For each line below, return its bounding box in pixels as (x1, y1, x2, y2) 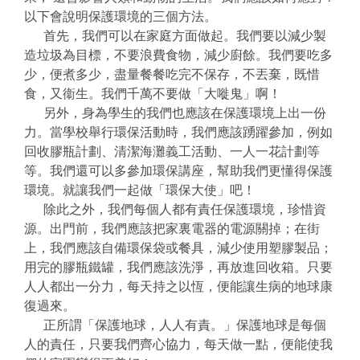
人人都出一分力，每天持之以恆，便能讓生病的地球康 (24, 280, 333, 294)
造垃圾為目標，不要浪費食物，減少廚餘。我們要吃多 (24, 48, 333, 63)
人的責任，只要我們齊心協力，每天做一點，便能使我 (24, 337, 333, 352)
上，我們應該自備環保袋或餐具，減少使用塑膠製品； (24, 241, 333, 256)
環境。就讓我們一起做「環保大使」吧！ (24, 183, 256, 198)
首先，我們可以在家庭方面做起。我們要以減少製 (24, 29, 326, 43)
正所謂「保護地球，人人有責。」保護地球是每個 (24, 318, 326, 333)
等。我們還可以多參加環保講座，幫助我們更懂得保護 (24, 164, 333, 178)
